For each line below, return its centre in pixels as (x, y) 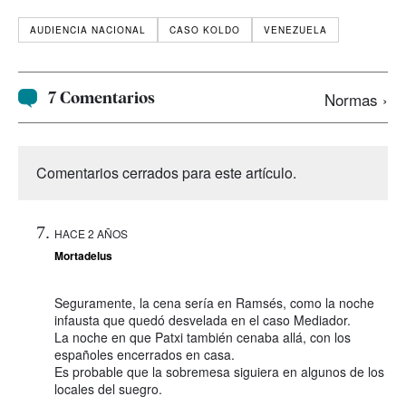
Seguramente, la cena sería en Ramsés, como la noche (214, 302)
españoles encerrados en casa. (145, 354)
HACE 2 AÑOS (91, 233)
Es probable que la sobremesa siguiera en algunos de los (219, 371)
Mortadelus (83, 255)
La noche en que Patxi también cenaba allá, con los (203, 337)
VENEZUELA (295, 29)
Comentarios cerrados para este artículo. (166, 172)
